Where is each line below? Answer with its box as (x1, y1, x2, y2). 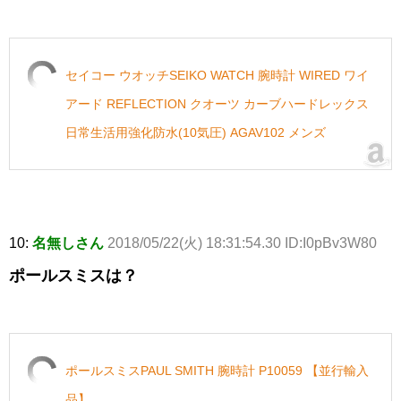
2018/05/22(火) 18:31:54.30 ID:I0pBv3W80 (107, 235, 377, 252)
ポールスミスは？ (9, 267, 138, 286)
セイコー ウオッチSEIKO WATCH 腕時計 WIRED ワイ (65, 68, 369, 83)
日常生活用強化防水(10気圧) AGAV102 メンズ (65, 125, 326, 141)
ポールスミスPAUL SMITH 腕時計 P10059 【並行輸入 (65, 363, 369, 379)
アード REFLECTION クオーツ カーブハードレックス (65, 97, 369, 112)
